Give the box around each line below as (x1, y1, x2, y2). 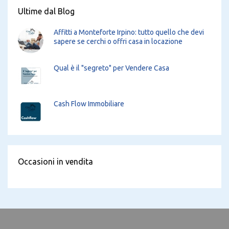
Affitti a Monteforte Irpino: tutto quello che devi (54, 28, 204, 36)
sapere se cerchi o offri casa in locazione (54, 37, 182, 45)
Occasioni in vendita (18, 156, 93, 166)
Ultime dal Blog (18, 6, 75, 16)
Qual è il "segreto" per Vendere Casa (54, 63, 169, 72)
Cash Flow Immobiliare (54, 99, 124, 108)
